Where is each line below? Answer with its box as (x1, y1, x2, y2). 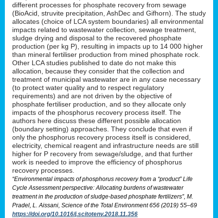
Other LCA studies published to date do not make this (12, 58, 176, 67)
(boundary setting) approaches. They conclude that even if (12, 125, 192, 133)
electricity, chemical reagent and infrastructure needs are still (12, 141, 199, 149)
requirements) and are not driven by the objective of (12, 91, 172, 100)
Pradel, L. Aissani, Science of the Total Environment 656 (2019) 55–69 (12, 201, 197, 209)
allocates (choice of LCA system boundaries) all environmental (12, 17, 203, 25)
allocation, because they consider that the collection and (12, 67, 184, 75)
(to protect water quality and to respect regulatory (12, 83, 164, 91)
